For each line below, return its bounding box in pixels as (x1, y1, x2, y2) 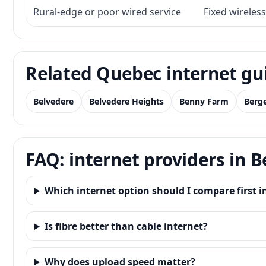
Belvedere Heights (89, 96, 164, 107)
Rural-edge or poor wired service (33, 5, 181, 18)
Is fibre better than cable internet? (44, 220, 208, 233)
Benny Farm (179, 96, 229, 107)
